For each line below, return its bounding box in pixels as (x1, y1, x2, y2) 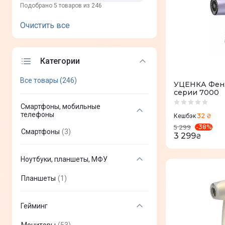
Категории (40, 56, 80, 66)
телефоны (21, 110, 54, 119)
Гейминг (21, 201, 48, 210)
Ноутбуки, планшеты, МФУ (21, 155, 107, 163)
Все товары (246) (20, 76, 77, 84)
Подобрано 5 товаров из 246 (20, 2, 102, 9)
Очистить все (20, 20, 70, 30)
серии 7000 (174, 87, 219, 97)
